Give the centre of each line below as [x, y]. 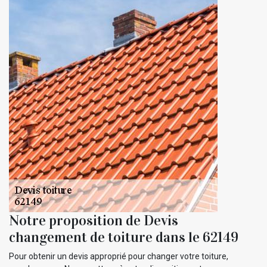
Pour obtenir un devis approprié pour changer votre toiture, [119, 256]
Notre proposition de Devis [94, 220]
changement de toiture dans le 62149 [124, 237]
